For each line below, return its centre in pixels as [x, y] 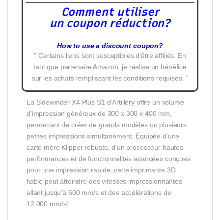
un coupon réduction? [110, 23]
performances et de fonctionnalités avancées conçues [109, 158]
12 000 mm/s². [49, 204]
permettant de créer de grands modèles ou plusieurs [107, 124]
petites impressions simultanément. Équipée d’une [103, 136]
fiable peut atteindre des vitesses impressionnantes [104, 181]
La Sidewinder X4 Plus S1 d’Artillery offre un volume [105, 102]
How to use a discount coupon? [110, 45]
